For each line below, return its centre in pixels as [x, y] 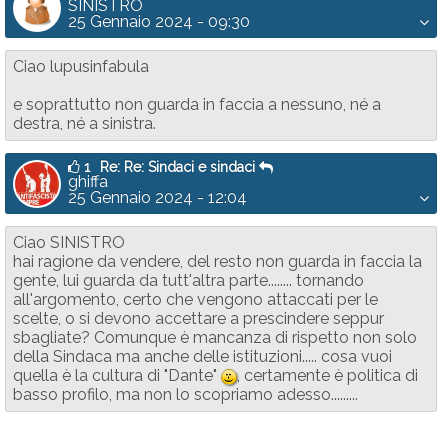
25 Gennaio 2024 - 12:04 [157, 197]
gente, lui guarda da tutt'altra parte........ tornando [188, 280]
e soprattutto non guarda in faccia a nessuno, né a [197, 104]
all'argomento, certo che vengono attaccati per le [195, 299]
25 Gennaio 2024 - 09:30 [159, 21]
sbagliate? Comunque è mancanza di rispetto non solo [215, 337]
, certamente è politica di [328, 375]
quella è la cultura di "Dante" [117, 375]
